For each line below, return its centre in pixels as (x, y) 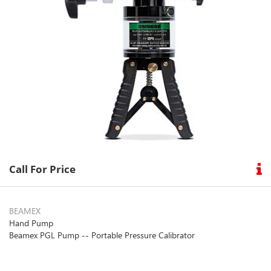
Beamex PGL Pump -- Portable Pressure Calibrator (102, 235)
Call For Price (42, 169)
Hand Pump (31, 223)
